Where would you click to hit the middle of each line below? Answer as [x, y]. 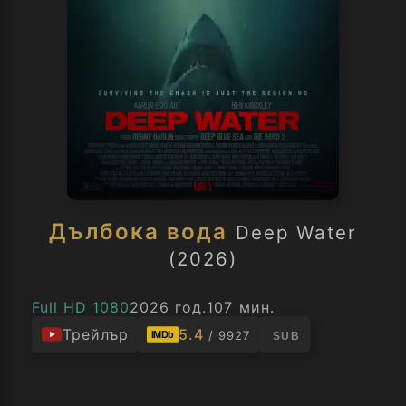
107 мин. [241, 307]
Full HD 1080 [81, 307]
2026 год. [169, 307]
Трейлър [96, 334]
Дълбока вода [138, 232]
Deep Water [296, 232]
